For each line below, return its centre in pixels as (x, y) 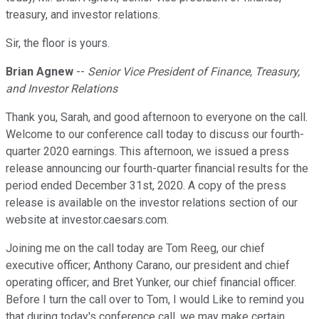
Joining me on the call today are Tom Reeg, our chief (135, 249)
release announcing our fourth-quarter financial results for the (157, 169)
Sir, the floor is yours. (58, 43)
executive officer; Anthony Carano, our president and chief (148, 266)
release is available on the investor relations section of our (152, 203)
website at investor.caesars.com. (87, 220)
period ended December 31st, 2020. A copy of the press (146, 186)
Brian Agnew (40, 72)
